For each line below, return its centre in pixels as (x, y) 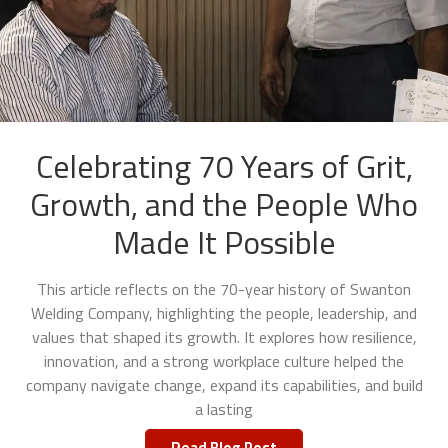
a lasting (224, 409)
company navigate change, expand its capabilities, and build (224, 385)
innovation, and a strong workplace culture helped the (224, 361)
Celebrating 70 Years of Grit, (224, 166)
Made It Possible (224, 242)
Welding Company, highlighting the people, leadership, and (224, 313)
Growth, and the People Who (224, 204)
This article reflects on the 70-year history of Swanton (224, 289)
